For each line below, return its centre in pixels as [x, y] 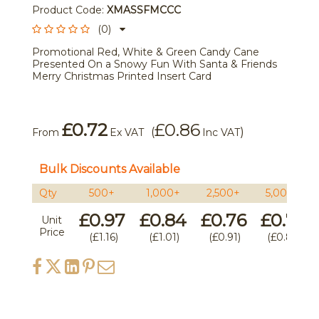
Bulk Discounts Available [109, 169]
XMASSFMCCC [143, 10]
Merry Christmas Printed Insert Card [121, 76]
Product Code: [69, 10]
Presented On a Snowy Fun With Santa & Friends [154, 64]
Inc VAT [221, 132]
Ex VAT [126, 132]
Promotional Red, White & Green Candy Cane [145, 52]
